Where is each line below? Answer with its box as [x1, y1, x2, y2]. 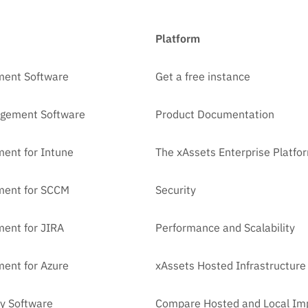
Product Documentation [155, 107, 274, 122]
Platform [155, 32, 200, 46]
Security [155, 183, 196, 197]
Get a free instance [155, 69, 250, 84]
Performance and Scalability [155, 221, 295, 235]
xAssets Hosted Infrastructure [155, 258, 306, 273]
